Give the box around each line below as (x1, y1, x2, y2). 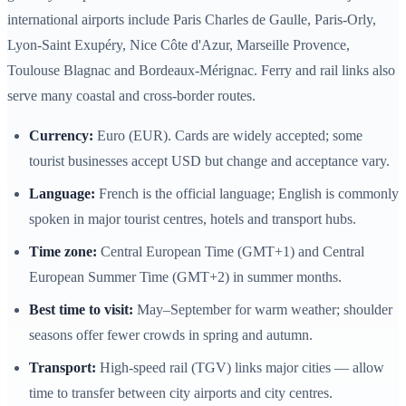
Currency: (29, 128, 93, 144)
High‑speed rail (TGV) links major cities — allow (96, 360, 384, 376)
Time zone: (29, 244, 97, 260)
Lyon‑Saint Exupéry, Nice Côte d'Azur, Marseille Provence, (7, 37, 350, 53)
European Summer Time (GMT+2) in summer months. (29, 269, 342, 285)
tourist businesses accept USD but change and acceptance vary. (29, 153, 390, 169)
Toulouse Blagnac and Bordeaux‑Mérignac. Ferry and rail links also (7, 63, 395, 79)
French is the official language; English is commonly (95, 186, 399, 202)
